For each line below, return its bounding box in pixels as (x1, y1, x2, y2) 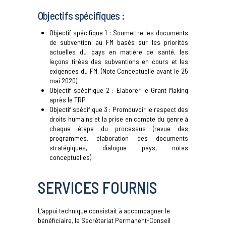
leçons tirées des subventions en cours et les (49, 57, 189, 66)
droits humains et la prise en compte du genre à (49, 115, 189, 124)
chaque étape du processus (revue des (49, 124, 189, 133)
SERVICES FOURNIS (37, 178, 157, 197)
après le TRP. (49, 95, 87, 104)
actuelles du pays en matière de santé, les (49, 47, 189, 56)
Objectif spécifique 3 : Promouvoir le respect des (49, 105, 189, 114)
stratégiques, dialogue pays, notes (49, 143, 189, 152)
